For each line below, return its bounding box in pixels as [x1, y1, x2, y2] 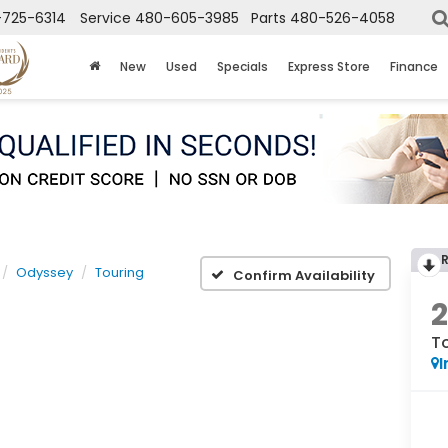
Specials [217, 58, 268, 76]
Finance [390, 58, 438, 76]
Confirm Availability [233, 265, 375, 285]
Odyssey [16, 263, 73, 282]
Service [80, 8, 131, 29]
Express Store [288, 58, 370, 76]
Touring [95, 263, 144, 282]
